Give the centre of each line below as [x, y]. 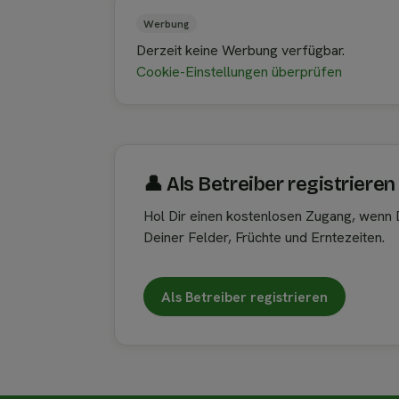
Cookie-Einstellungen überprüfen [239, 72]
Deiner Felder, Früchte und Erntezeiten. [264, 238]
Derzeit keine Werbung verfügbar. [240, 51]
